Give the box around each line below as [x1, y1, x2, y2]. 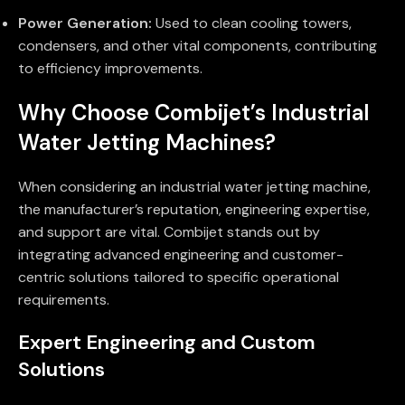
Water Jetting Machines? [18, 128, 276, 157]
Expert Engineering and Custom [18, 329, 316, 356]
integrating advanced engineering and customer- [18, 245, 344, 265]
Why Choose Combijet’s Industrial [18, 99, 370, 127]
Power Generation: [18, 14, 152, 33]
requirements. [18, 290, 109, 310]
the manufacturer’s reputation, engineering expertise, [18, 200, 370, 220]
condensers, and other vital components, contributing [18, 36, 377, 56]
